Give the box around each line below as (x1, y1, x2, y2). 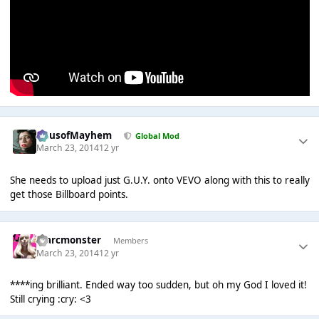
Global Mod (135, 130, 179, 141)
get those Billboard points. (9, 187, 128, 201)
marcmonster (36, 234, 102, 247)
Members (113, 234, 148, 246)
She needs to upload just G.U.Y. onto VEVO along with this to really (9, 173, 310, 187)
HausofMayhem (36, 129, 113, 142)
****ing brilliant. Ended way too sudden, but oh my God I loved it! (9, 278, 307, 291)
